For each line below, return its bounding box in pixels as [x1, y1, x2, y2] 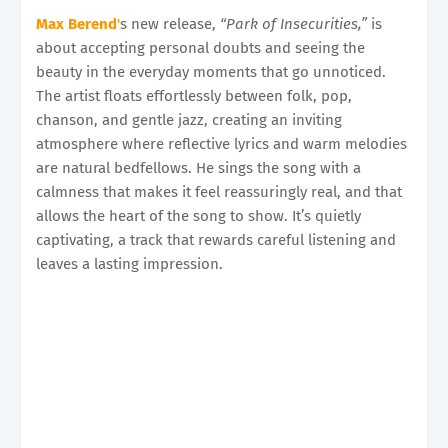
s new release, [120, 14, 220, 33]
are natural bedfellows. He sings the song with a [36, 158, 361, 177]
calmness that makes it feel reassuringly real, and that [36, 182, 402, 201]
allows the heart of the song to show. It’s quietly [36, 206, 361, 225]
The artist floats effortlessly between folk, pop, [36, 86, 352, 105]
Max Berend [36, 14, 117, 33]
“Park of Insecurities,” [220, 14, 367, 33]
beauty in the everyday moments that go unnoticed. [36, 62, 386, 81]
